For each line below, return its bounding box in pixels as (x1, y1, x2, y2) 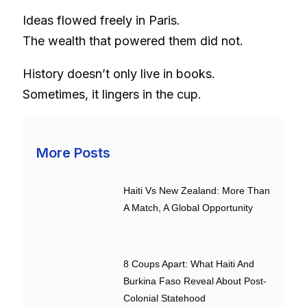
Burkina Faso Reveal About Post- (123, 275, 267, 287)
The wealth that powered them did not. (23, 33, 243, 48)
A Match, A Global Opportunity (123, 201, 254, 213)
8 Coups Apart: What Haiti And (123, 258, 255, 270)
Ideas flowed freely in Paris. (23, 12, 180, 27)
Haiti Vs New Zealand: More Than (123, 184, 271, 196)
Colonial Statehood (123, 293, 206, 304)
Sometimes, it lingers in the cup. (23, 86, 201, 101)
